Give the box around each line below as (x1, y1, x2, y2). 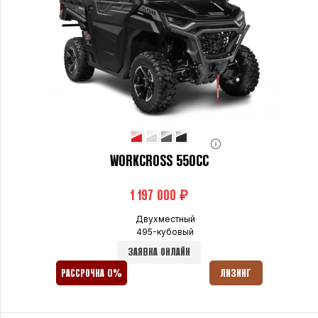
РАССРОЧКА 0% (60, 268, 122, 278)
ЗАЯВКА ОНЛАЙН (128, 247, 191, 257)
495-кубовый (136, 226, 194, 237)
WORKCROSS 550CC (109, 155, 209, 168)
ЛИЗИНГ (220, 268, 252, 278)
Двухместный (135, 213, 195, 224)
